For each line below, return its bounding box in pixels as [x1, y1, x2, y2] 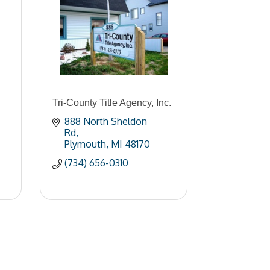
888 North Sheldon [64, 115, 147, 127]
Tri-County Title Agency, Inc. [52, 98, 171, 108]
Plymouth [64, 138, 106, 150]
